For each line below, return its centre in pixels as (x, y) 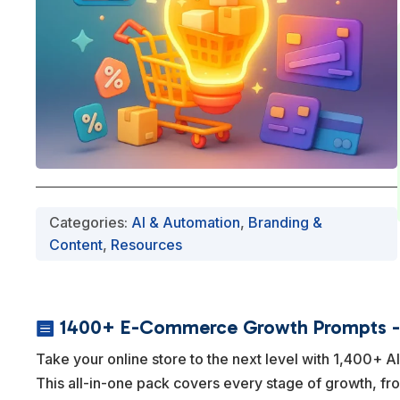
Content (76, 244)
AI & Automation (186, 222)
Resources (147, 244)
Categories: (91, 222)
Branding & (286, 222)
